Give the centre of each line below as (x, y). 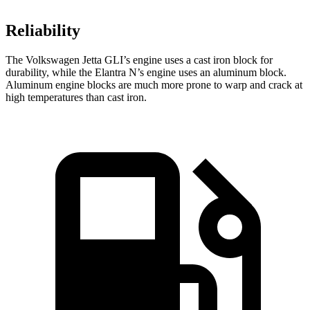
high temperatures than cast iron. (76, 97)
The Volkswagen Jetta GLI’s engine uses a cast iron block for (139, 60)
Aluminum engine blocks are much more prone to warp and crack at (154, 84)
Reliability (43, 30)
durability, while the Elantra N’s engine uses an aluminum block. (146, 72)
